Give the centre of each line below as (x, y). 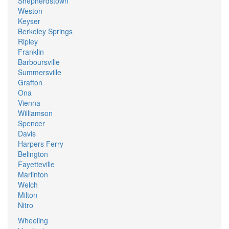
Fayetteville (36, 164)
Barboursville (39, 62)
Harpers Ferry (41, 144)
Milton (28, 195)
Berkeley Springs (45, 31)
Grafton (30, 82)
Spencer (31, 123)
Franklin (31, 52)
